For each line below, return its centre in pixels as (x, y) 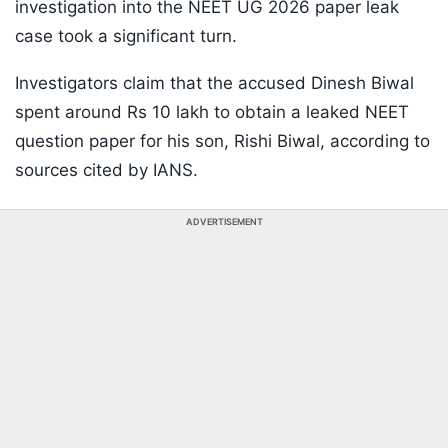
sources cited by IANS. (106, 170)
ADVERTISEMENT (224, 222)
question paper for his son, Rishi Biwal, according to (222, 141)
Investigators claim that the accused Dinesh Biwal (214, 83)
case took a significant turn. (126, 36)
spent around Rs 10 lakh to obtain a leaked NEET (212, 112)
